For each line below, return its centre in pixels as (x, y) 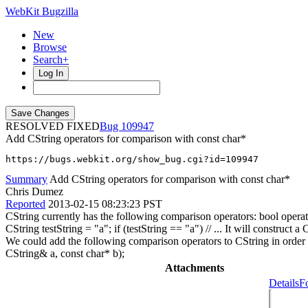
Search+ (51, 59)
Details (284, 283)
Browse (50, 47)
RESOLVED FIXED (53, 126)
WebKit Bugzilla (42, 11)
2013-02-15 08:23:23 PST (105, 204)
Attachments (195, 268)
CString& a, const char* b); (65, 253)
